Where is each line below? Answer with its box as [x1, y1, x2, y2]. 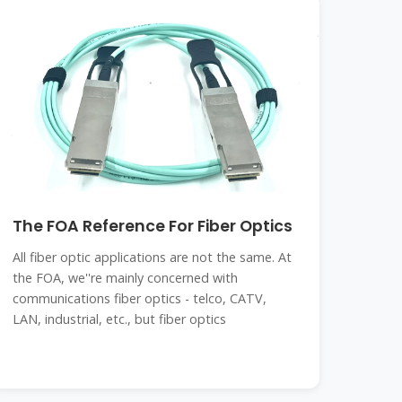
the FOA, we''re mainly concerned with [13, 269, 239, 286]
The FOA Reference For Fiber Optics [13, 215, 293, 237]
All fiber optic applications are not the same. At [13, 249, 293, 266]
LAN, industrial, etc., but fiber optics [13, 310, 227, 328]
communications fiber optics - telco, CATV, [13, 290, 267, 307]
